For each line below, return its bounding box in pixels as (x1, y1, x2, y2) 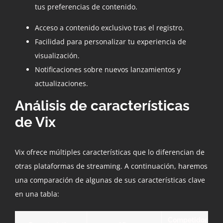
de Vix (15, 113, 56, 130)
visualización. (35, 50, 80, 60)
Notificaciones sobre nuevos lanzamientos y (35, 64, 181, 74)
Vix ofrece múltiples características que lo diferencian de (15, 147, 205, 157)
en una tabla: (15, 189, 59, 199)
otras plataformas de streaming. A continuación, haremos (15, 161, 208, 171)
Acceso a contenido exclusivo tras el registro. (35, 22, 184, 32)
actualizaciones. (35, 78, 88, 88)
